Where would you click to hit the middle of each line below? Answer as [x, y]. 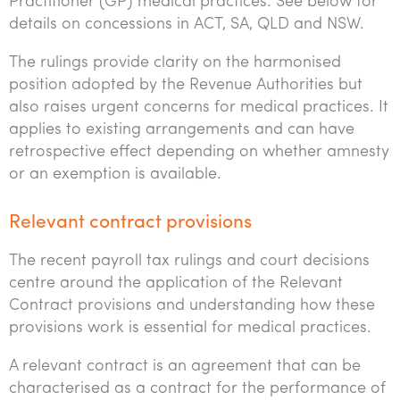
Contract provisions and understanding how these [192, 306]
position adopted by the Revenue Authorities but [186, 85]
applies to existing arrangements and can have [182, 130]
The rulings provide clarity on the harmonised [175, 63]
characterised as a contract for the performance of [197, 389]
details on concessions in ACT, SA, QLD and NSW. [187, 25]
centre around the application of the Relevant [176, 283]
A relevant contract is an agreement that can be [185, 367]
